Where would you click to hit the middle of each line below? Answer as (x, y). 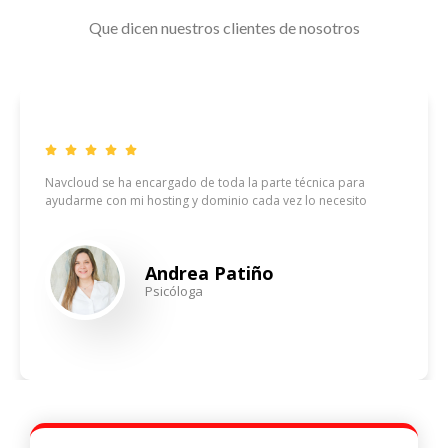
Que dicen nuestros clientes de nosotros (224, 28)
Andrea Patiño (209, 273)
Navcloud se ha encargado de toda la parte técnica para (205, 183)
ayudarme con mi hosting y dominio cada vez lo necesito (206, 201)
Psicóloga (174, 291)
